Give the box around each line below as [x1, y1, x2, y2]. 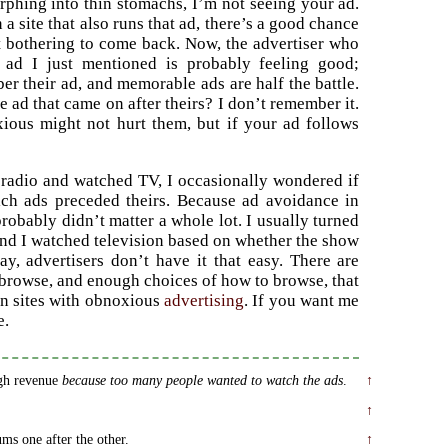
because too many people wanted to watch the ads [61, 372, 343, 388]
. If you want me [244, 291, 360, 311]
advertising [164, 291, 244, 311]
